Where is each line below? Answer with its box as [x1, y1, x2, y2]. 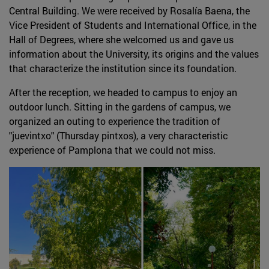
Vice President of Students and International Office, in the [9, 18, 256, 31]
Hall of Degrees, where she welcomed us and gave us [9, 32, 234, 46]
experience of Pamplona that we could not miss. [9, 143, 216, 156]
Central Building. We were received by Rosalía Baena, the [9, 4, 250, 17]
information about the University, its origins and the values [9, 47, 259, 60]
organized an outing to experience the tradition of [9, 114, 220, 127]
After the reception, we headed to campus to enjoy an [9, 85, 237, 98]
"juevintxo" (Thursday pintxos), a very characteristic [9, 128, 228, 142]
